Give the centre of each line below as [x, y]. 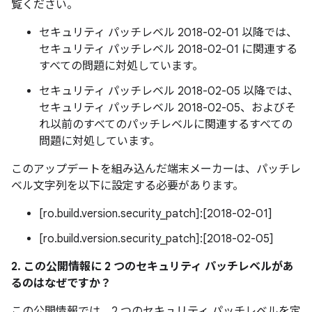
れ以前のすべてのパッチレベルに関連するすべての [166, 125]
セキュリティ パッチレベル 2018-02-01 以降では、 [168, 33]
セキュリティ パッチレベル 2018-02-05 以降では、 [169, 91]
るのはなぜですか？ [61, 283]
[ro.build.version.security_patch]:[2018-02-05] [156, 239]
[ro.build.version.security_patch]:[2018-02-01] [156, 214]
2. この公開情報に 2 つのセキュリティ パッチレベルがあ [153, 267]
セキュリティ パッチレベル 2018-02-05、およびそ [167, 108]
